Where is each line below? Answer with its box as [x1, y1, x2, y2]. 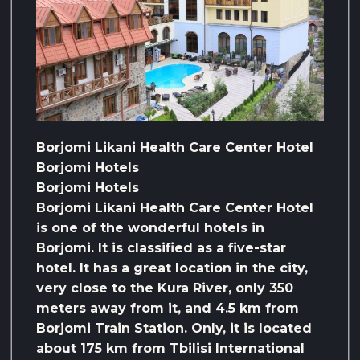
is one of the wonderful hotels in [36, 219, 264, 235]
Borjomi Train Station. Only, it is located [36, 320, 312, 336]
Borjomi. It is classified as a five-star [36, 239, 286, 256]
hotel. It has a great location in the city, [36, 260, 308, 276]
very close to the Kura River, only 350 [36, 280, 293, 296]
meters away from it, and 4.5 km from [36, 300, 299, 316]
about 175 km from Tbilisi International [36, 340, 305, 356]
